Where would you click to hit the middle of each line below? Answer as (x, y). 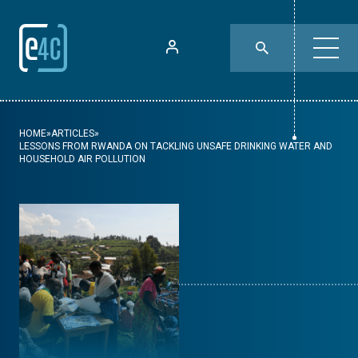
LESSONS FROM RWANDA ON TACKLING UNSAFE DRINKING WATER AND (176, 146)
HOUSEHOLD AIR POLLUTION (82, 159)
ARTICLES (73, 133)
